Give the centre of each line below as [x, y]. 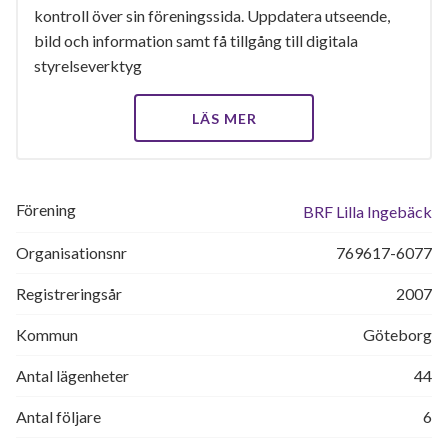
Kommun [47, 334]
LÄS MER [224, 118]
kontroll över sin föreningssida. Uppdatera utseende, [212, 15]
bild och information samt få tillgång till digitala [196, 40]
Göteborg [397, 334]
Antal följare [58, 416]
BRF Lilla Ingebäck [367, 211]
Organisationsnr [71, 252]
